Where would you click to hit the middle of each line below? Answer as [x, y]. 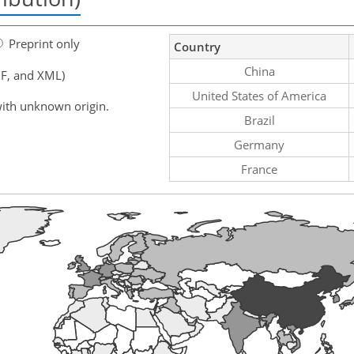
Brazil [259, 120]
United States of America [259, 95]
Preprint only [44, 43]
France [259, 169]
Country [197, 46]
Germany [259, 144]
